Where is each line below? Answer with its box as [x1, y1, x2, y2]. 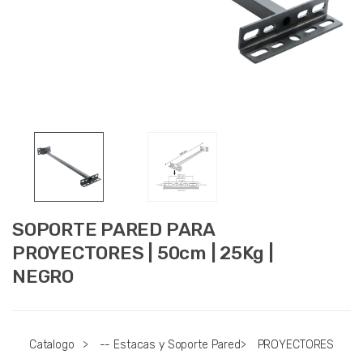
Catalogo [28, 337, 75, 352]
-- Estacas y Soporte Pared [99, 337, 241, 352]
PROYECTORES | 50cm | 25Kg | [12, 241, 274, 265]
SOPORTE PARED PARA [12, 218, 215, 241]
